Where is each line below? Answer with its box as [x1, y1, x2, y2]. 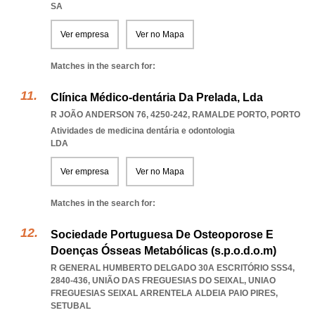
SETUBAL [51, 301, 91, 311]
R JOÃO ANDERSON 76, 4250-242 [51, 110, 188, 120]
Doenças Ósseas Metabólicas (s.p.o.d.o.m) [51, 245, 276, 257]
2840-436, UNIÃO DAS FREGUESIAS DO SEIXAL [51, 276, 244, 285]
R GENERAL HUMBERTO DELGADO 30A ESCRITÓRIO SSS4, [51, 263, 295, 273]
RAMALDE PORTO [192, 110, 266, 120]
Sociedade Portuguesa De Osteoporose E [51, 229, 274, 240]
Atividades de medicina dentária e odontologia [51, 126, 235, 136]
